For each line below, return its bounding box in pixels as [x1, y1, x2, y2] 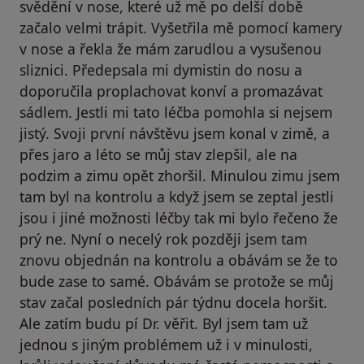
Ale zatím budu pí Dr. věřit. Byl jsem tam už [19, 314, 308, 334]
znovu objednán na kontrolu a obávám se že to [19, 250, 338, 271]
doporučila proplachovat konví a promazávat [19, 81, 323, 102]
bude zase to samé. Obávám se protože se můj [19, 271, 334, 292]
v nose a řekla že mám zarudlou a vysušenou [19, 39, 322, 59]
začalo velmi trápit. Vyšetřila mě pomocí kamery [19, 18, 342, 38]
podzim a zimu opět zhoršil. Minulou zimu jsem [19, 166, 340, 186]
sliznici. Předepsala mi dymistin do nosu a [19, 60, 302, 80]
